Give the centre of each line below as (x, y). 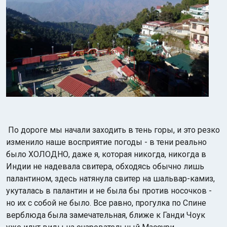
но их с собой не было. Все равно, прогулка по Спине (106, 203)
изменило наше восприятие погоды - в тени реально (106, 142)
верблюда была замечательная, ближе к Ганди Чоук (106, 215)
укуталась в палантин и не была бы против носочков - (109, 191)
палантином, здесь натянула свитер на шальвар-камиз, (110, 179)
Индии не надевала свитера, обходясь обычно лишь (105, 166)
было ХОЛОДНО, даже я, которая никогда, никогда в (106, 154)
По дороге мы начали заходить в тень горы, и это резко (114, 130)
